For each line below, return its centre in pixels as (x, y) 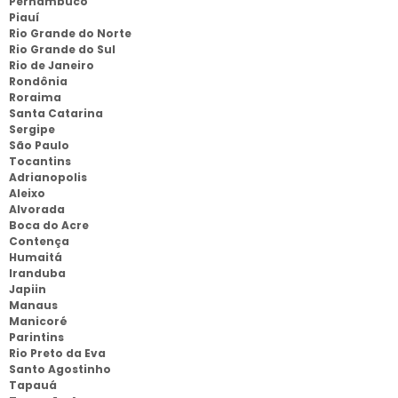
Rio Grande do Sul (62, 49)
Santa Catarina (56, 113)
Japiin (28, 289)
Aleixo (27, 193)
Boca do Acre (49, 225)
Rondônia (38, 81)
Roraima (35, 97)
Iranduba (37, 273)
